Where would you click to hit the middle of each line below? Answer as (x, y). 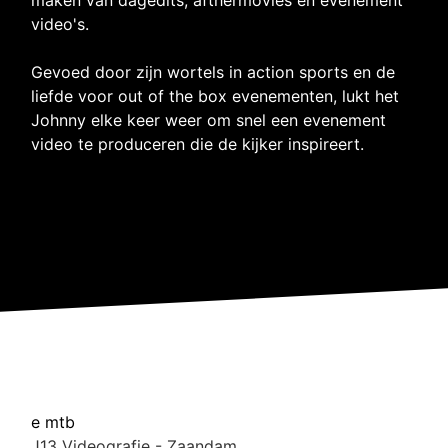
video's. (60, 23)
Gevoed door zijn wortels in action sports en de (213, 71)
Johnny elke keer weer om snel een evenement (209, 119)
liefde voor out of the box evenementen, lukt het (215, 95)
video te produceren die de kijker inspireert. (198, 143)
